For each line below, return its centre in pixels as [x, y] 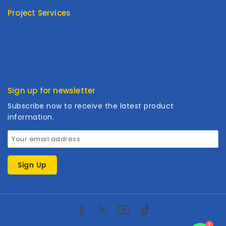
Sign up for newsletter [52, 91]
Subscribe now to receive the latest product [91, 106]
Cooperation [31, 59]
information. [31, 117]
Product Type [33, 29]
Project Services [39, 13]
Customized [30, 44]
